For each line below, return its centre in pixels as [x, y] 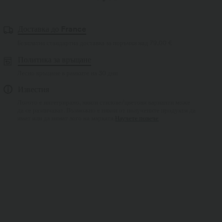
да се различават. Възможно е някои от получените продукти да [107, 110]
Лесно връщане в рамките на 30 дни [68, 73]
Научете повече [137, 118]
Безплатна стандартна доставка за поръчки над [84, 43]
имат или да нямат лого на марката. [66, 118]
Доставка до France [52, 29]
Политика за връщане [54, 60]
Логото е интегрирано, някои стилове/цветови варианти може [104, 102]
